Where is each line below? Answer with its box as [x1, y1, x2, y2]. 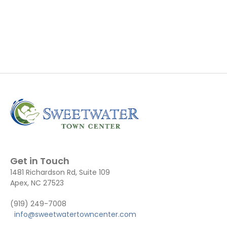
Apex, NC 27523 [10, 178, 64, 188]
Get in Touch [10, 155, 69, 167]
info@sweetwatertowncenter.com [14, 209, 136, 219]
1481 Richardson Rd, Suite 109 [10, 167, 110, 177]
